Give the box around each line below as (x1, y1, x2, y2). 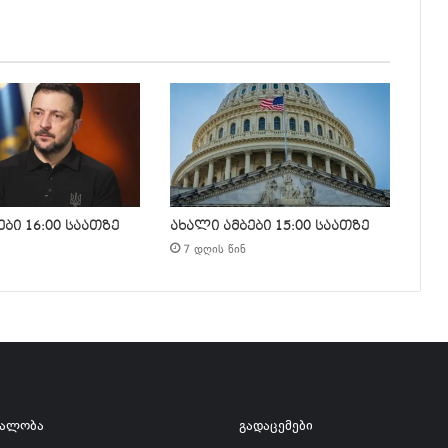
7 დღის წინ (182, 242, 246, 260)
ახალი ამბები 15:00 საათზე (169, 217, 369, 236)
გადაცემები (239, 417, 313, 438)
